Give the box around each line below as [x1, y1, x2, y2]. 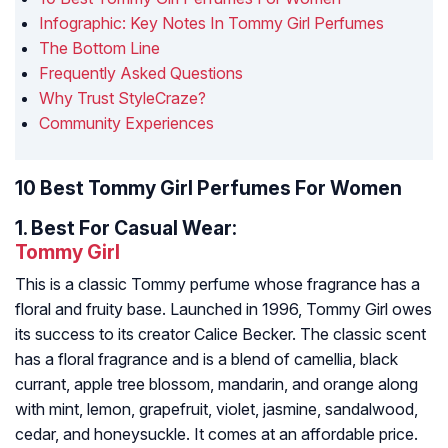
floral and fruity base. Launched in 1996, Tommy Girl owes [15, 299, 432, 320]
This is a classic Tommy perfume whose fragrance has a [15, 274, 420, 295]
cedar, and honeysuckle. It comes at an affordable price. [15, 424, 418, 445]
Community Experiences [39, 113, 214, 134]
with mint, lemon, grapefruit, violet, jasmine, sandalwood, [15, 399, 418, 420]
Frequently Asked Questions [39, 63, 243, 84]
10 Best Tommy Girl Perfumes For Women [15, 176, 402, 201]
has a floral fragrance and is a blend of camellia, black [15, 349, 398, 370]
